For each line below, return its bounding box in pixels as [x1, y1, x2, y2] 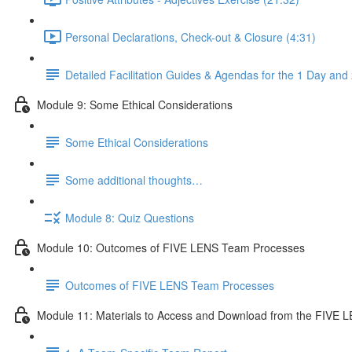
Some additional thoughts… [65, 171, 203, 188]
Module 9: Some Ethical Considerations [37, 96, 233, 112]
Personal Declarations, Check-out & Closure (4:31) [65, 28, 316, 45]
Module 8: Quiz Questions [65, 209, 194, 225]
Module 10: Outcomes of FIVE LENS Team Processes [37, 239, 305, 255]
